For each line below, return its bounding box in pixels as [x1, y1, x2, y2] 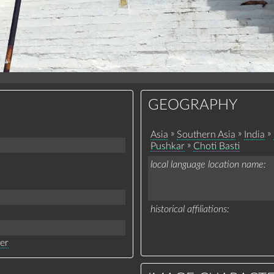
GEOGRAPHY [148, 98, 238, 113]
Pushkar [150, 141, 185, 151]
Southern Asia [176, 129, 235, 139]
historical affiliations [150, 204, 227, 215]
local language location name [150, 160, 264, 170]
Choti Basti [193, 141, 240, 151]
